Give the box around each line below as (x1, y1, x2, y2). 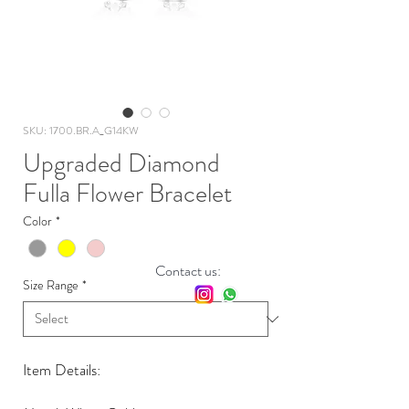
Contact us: (155, 260, 221, 282)
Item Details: (23, 359, 100, 382)
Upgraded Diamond (23, 145, 220, 183)
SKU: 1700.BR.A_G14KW (23, 122, 139, 140)
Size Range (23, 276, 79, 295)
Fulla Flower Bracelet (23, 175, 232, 213)
